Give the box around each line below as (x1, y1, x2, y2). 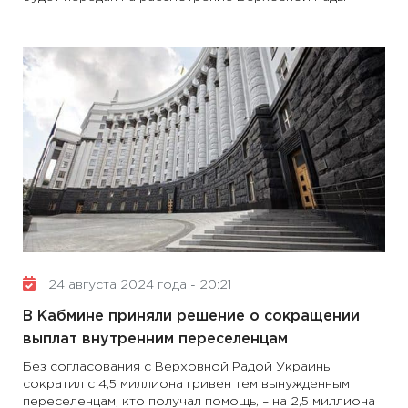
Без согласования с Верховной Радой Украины (23, 362, 332, 372)
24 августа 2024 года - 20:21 (45, 280, 231, 291)
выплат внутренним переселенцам (23, 332, 288, 346)
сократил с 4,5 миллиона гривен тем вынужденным (23, 379, 350, 390)
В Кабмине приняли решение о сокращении (23, 310, 360, 323)
